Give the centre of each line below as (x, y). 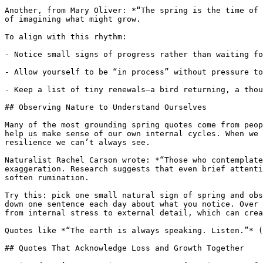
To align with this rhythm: (66, 37)
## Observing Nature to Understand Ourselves (106, 107)
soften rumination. (47, 178)
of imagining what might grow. (73, 19)
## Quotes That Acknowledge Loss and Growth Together (124, 248)
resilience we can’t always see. (77, 142)
